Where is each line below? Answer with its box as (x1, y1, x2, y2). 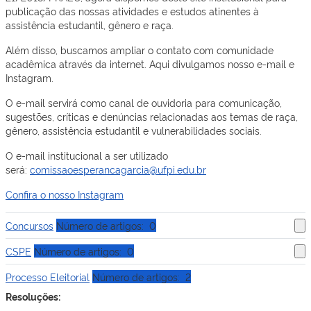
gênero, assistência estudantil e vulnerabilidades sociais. (6, 124, 264, 137)
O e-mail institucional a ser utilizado (6, 149, 168, 162)
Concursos (6, 219, 53, 233)
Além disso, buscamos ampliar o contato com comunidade (6, 43, 274, 57)
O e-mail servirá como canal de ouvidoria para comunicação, (6, 96, 282, 110)
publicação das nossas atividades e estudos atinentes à (6, 4, 259, 18)
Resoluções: (6, 289, 60, 303)
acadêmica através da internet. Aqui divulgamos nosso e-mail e (6, 57, 294, 71)
